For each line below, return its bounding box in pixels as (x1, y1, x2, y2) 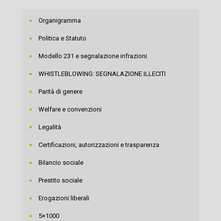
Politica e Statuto (38, 34, 86, 42)
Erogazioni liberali (38, 194, 89, 202)
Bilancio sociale (38, 158, 83, 166)
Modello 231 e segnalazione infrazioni (38, 52, 147, 60)
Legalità (38, 123, 61, 131)
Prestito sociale (38, 176, 82, 184)
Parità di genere (38, 87, 82, 95)
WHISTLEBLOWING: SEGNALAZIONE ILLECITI (38, 70, 166, 77)
